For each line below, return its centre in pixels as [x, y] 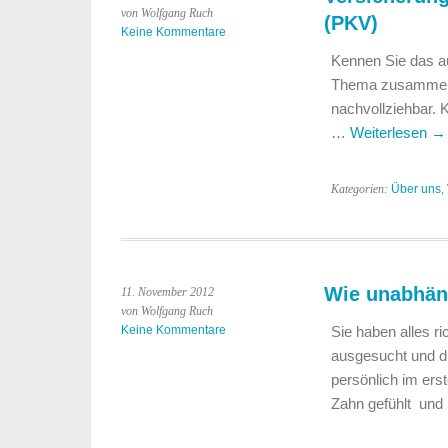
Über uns [415, 189]
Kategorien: [360, 189]
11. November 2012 [167, 292]
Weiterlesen [390, 132]
